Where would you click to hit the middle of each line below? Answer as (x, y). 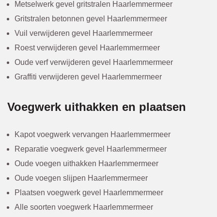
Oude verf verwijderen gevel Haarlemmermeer (94, 62)
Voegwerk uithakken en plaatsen (97, 107)
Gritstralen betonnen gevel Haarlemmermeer (91, 19)
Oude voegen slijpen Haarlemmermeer (81, 178)
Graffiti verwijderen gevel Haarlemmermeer (88, 77)
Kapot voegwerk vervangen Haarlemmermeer (93, 135)
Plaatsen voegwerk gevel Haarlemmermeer (89, 193)
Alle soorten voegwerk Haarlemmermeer (84, 207)
